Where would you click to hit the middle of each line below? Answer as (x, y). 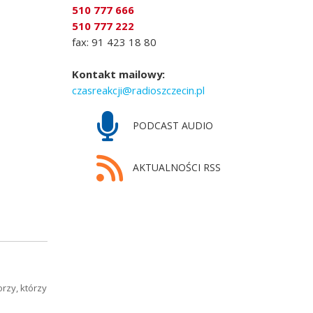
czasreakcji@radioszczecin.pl (139, 90)
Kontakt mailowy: (119, 74)
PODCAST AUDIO (171, 125)
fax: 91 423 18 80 (115, 42)
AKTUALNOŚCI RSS (175, 167)
